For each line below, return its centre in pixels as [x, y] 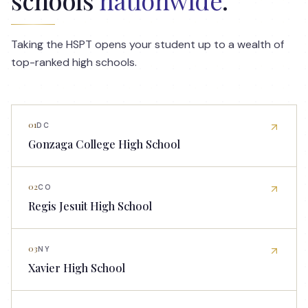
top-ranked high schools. [74, 62]
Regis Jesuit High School [90, 206]
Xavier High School [77, 267]
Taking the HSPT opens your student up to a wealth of [147, 44]
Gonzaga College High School [104, 144]
